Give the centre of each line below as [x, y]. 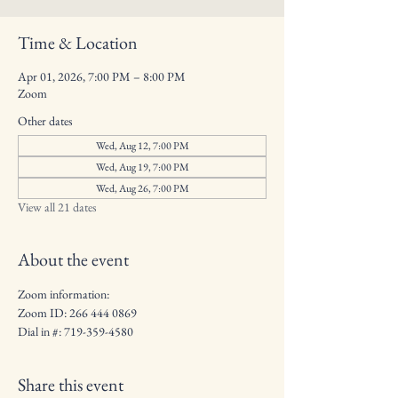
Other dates [45, 121]
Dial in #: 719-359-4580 [76, 331]
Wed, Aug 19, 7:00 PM [142, 167]
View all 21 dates [57, 207]
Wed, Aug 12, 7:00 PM [142, 146]
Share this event [71, 385]
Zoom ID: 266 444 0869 [77, 313]
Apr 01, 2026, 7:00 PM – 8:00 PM [102, 76]
